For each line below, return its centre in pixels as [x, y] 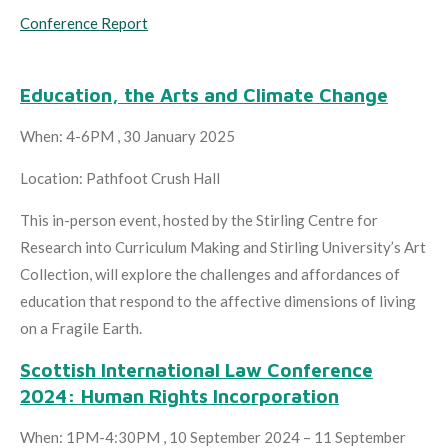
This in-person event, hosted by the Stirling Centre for [199, 219]
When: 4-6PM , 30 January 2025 [127, 135]
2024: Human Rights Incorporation [179, 395]
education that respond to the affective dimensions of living [218, 300]
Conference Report [84, 22]
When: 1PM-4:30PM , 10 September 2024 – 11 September [213, 436]
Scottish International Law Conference [196, 369]
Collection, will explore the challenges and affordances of [210, 273]
